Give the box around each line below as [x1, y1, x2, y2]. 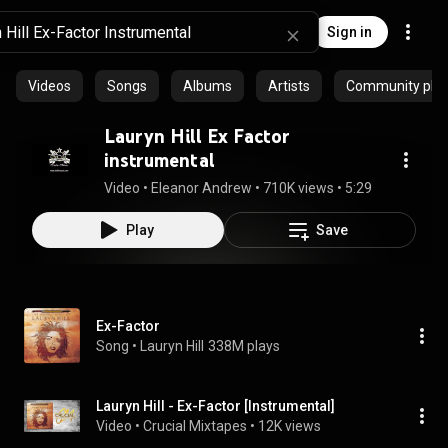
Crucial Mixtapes [143, 418, 247, 434]
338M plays [208, 338, 280, 354]
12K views [258, 418, 321, 434]
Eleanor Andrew [151, 180, 252, 196]
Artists [268, 78, 310, 94]
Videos [28, 78, 71, 94]
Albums [183, 78, 232, 94]
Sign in [327, 24, 372, 40]
